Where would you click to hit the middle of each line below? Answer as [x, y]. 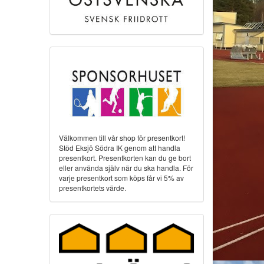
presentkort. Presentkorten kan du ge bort [125, 157]
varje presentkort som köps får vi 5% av [121, 177]
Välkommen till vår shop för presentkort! [122, 137]
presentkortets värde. [92, 187]
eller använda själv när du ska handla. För [126, 167]
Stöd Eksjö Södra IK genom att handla [119, 147]
